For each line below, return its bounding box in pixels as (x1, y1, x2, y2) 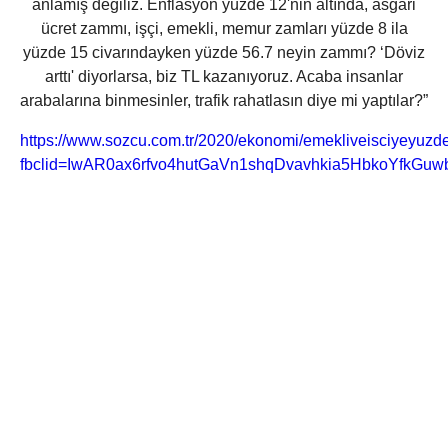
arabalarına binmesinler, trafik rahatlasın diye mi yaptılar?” (20, 92, 428, 110)
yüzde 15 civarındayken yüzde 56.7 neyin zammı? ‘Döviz (23, 44, 425, 62)
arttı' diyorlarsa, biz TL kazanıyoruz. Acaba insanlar (45, 68, 403, 86)
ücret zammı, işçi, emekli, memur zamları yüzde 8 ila (40, 20, 408, 38)
